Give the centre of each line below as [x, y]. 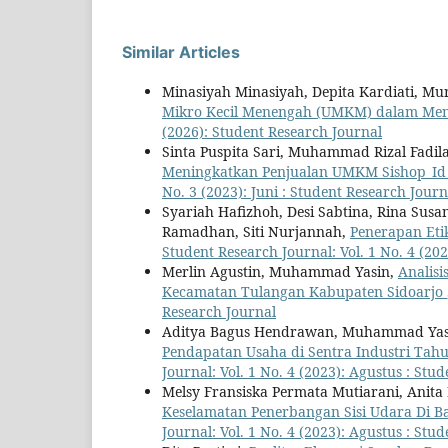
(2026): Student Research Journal [272, 132]
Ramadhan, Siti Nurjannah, [256, 232]
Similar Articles [181, 52]
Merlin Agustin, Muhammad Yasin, [280, 272]
